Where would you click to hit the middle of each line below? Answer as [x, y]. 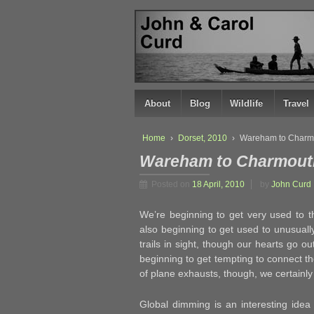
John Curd [291, 184]
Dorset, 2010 [203, 138]
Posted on [172, 184]
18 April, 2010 [218, 184]
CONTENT [153, 70]
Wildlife [247, 103]
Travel [296, 103]
